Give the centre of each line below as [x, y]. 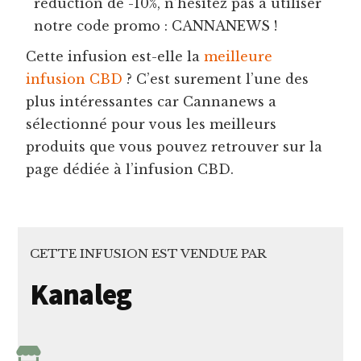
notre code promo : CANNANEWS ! [156, 25]
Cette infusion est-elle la [115, 56]
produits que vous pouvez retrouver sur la [174, 146]
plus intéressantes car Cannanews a [151, 101]
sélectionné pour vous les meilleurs [151, 124]
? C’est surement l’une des [216, 79]
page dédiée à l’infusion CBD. [130, 169]
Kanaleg [81, 294]
